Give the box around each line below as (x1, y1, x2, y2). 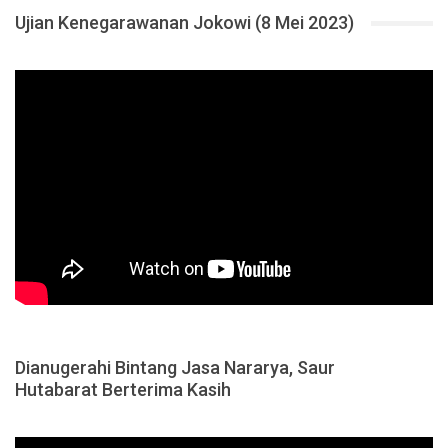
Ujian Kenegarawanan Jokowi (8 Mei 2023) (15, 12, 354, 34)
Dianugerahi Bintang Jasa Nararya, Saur (15, 357, 335, 379)
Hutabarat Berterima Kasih (15, 379, 231, 401)
